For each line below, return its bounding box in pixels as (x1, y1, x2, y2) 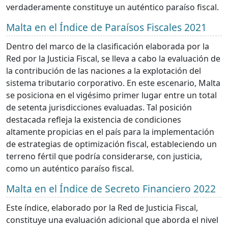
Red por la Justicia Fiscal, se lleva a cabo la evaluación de (6, 53, 220, 65)
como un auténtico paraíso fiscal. (6, 163, 134, 175)
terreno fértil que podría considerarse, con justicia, (6, 151, 202, 162)
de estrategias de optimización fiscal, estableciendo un (6, 138, 217, 150)
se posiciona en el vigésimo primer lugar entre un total (6, 90, 217, 101)
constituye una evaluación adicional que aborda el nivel (6, 214, 218, 226)
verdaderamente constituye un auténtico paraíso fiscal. (6, 2, 219, 13)
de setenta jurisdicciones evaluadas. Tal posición (6, 102, 192, 113)
